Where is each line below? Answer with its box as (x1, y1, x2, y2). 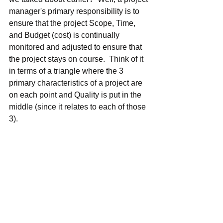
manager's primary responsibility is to (9, 6, 141, 15)
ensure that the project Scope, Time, (9, 18, 137, 27)
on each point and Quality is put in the (9, 90, 143, 99)
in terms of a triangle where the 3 (9, 66, 125, 75)
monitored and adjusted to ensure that (9, 42, 144, 51)
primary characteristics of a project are (9, 78, 144, 87)
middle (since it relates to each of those (9, 102, 148, 111)
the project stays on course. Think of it (9, 54, 145, 63)
